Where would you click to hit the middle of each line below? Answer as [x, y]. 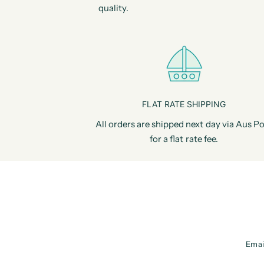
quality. [113, 8]
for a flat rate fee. [184, 139]
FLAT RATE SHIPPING [184, 104]
